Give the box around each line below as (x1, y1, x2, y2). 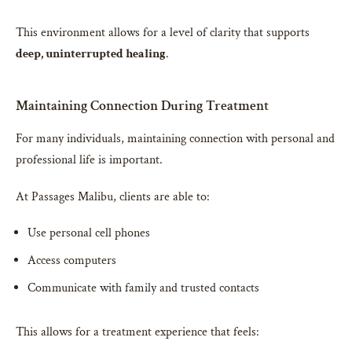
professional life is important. (16, 152, 163, 169)
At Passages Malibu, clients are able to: (16, 189, 210, 206)
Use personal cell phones (27, 225, 150, 242)
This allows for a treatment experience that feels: (16, 324, 259, 341)
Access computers (27, 252, 116, 269)
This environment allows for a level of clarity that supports (16, 24, 310, 42)
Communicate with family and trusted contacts (27, 280, 259, 297)
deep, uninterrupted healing (16, 46, 166, 63)
